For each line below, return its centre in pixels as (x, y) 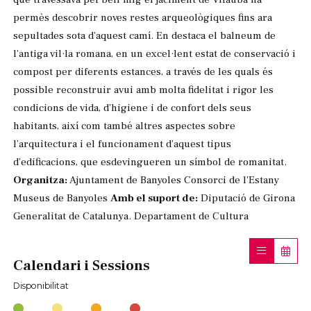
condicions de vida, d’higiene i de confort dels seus (132, 108)
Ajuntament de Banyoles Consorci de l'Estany (173, 180)
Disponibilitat (41, 285)
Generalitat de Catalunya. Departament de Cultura (131, 216)
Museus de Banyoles (62, 198)
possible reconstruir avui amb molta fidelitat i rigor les (143, 90)
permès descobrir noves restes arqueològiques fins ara (143, 18)
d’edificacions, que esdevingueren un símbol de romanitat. (150, 162)
